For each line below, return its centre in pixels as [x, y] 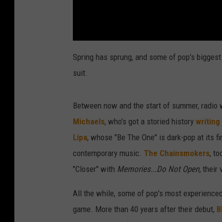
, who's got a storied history [150, 121]
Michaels [89, 121]
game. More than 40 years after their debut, [145, 209]
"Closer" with [95, 169]
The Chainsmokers [177, 153]
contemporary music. [108, 153]
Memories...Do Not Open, [160, 169]
